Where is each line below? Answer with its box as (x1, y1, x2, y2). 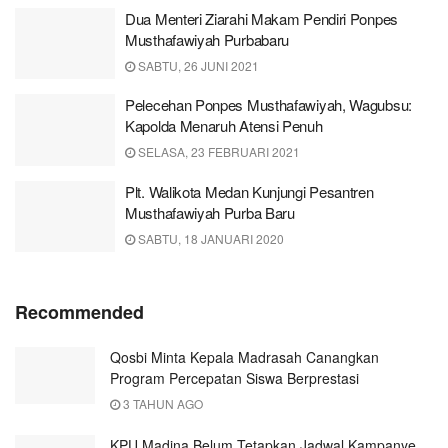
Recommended (15, 299, 144, 325)
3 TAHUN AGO (120, 395, 203, 412)
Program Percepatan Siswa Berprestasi (110, 368, 359, 388)
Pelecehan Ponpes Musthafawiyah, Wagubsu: (125, 94, 412, 115)
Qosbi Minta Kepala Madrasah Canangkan (110, 347, 379, 367)
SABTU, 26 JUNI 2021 (135, 56, 259, 74)
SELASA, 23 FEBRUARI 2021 (135, 143, 300, 160)
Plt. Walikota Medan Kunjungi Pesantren (125, 180, 374, 202)
